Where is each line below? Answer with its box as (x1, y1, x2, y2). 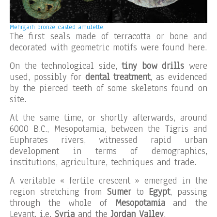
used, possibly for (10, 71, 85, 84)
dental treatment (85, 71, 151, 84)
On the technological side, (10, 60, 122, 73)
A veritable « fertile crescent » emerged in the (10, 174, 207, 187)
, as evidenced (150, 71, 208, 84)
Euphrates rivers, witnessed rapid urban (10, 134, 207, 147)
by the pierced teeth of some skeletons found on (10, 82, 207, 95)
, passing (170, 186, 208, 199)
